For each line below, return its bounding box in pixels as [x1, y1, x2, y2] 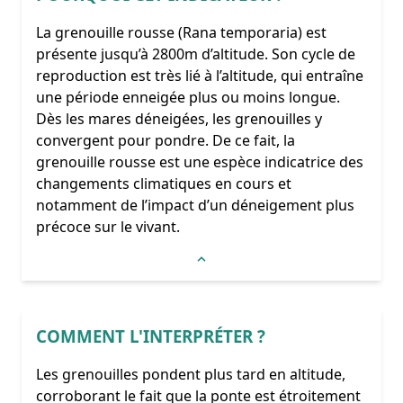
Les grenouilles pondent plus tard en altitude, [36, 363, 345, 384]
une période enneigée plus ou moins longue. [36, 86, 340, 107]
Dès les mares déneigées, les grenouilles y [36, 108, 322, 129]
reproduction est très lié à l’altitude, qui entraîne [36, 65, 363, 85]
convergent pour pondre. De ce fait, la [36, 130, 295, 150]
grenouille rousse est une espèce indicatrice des [36, 151, 363, 172]
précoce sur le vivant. [36, 216, 180, 237]
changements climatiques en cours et [36, 173, 291, 193]
